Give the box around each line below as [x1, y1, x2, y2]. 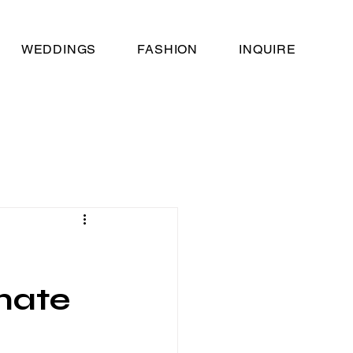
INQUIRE [239, 42, 296, 57]
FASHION [137, 42, 199, 57]
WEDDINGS [20, 42, 97, 57]
